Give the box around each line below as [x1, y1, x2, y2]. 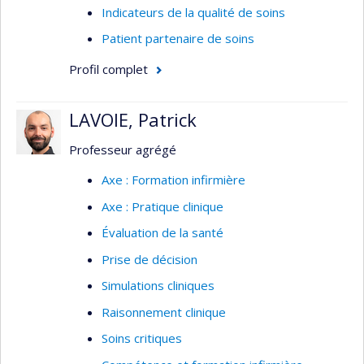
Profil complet [69, 60, 148, 77]
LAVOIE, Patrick [69, 107, 197, 132]
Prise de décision [102, 250, 197, 267]
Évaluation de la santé [102, 224, 223, 240]
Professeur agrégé [69, 141, 176, 158]
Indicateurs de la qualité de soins [102, 3, 285, 20]
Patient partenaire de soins [102, 30, 254, 46]
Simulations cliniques [102, 277, 214, 293]
